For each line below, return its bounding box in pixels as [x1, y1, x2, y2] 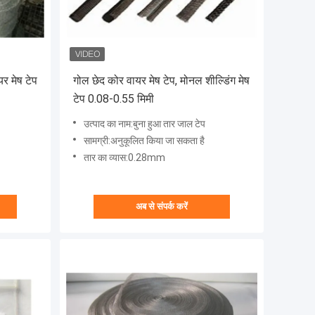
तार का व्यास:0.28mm [84, 152, 165, 164]
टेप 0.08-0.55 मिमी [73, 92, 154, 106]
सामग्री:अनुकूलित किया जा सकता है [84, 135, 205, 147]
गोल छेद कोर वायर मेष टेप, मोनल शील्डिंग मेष [73, 74, 250, 88]
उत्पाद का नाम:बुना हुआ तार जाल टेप [84, 118, 205, 130]
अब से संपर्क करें [136, 201, 188, 212]
